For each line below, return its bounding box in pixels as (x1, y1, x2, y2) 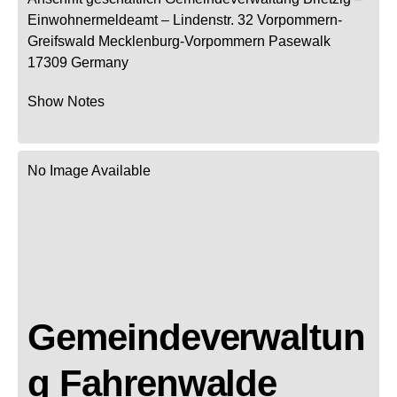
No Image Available (27, 162, 151, 178)
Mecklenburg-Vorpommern (98, 33, 265, 49)
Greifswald (27, 33, 95, 49)
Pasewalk (269, 33, 331, 49)
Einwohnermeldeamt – (27, 12, 169, 27)
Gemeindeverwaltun (27, 315, 366, 358)
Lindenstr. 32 (173, 12, 253, 27)
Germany (71, 54, 128, 70)
